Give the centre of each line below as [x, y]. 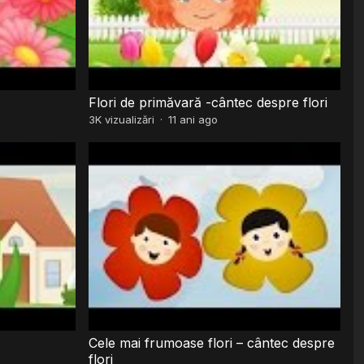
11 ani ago [193, 119]
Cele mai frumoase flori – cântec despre [212, 342]
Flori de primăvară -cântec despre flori [208, 102]
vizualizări [128, 119]
